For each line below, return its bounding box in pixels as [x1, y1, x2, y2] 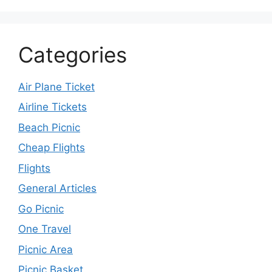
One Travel [18, 223, 71, 235]
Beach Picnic [18, 121, 80, 134]
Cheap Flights [18, 141, 85, 154]
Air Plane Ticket [18, 80, 95, 93]
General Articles [18, 182, 97, 194]
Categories [18, 41, 127, 67]
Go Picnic [18, 202, 64, 215]
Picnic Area [18, 243, 73, 256]
